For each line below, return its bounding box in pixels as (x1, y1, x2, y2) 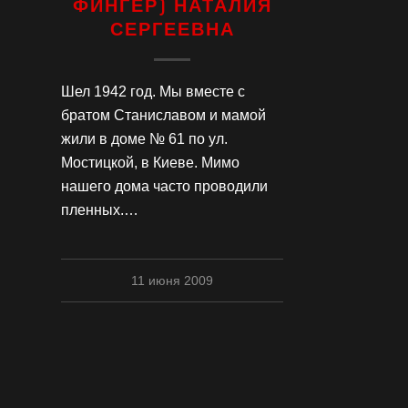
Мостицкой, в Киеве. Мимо (61, 155, 240, 171)
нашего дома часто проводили (61, 178, 268, 195)
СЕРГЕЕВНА (109, 17, 235, 40)
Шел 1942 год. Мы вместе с (61, 84, 245, 100)
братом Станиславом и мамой (61, 107, 266, 124)
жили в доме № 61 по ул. (61, 131, 228, 148)
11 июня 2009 (131, 273, 214, 289)
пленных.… (61, 202, 138, 219)
